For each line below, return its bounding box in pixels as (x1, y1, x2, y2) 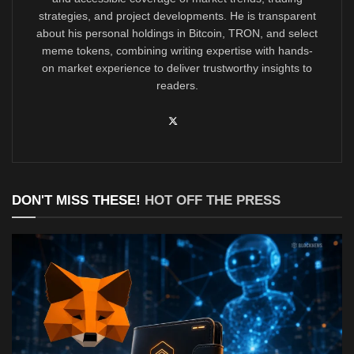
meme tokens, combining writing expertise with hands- (41, 44, 313, 58)
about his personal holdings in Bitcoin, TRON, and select (36, 27, 318, 40)
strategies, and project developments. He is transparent (38, 9, 316, 23)
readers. (156, 79, 198, 92)
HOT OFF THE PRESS (145, 193, 281, 209)
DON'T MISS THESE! (12, 193, 145, 209)
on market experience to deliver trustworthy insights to (42, 62, 312, 75)
